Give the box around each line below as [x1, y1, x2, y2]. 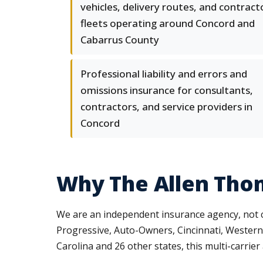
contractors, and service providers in [80, 100, 252, 113]
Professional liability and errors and [80, 67, 247, 80]
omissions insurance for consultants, [80, 83, 253, 97]
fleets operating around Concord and [80, 16, 255, 30]
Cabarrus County [80, 33, 159, 46]
